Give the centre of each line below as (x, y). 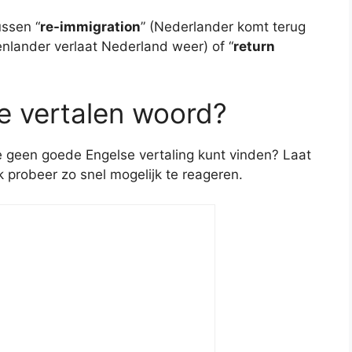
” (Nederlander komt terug (223, 27)
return (254, 47)
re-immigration (90, 27)
